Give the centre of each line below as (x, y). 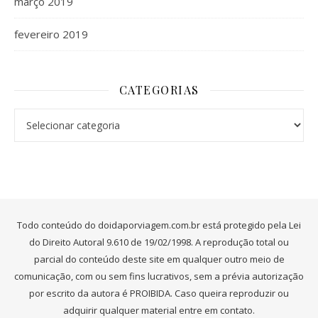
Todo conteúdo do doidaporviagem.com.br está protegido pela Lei (159, 225)
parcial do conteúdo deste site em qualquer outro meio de (159, 259)
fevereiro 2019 (51, 34)
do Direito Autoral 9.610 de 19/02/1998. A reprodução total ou (159, 242)
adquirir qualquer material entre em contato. (159, 310)
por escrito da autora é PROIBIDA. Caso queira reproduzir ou (159, 293)
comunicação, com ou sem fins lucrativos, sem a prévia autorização (159, 276)
